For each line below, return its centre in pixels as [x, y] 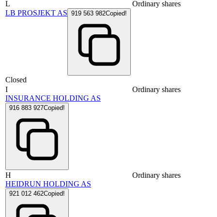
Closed [16, 80]
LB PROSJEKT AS [36, 13]
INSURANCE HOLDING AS [53, 98]
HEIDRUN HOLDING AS [48, 184]
